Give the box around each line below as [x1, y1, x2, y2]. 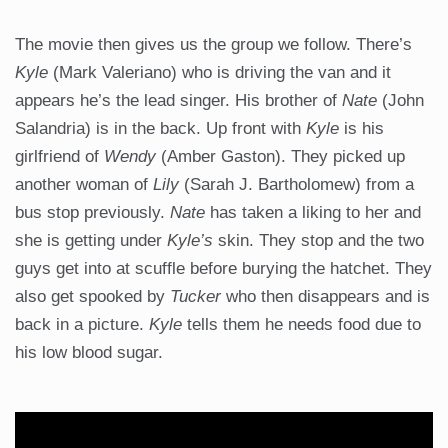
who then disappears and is [226, 287, 430, 307]
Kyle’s [167, 231, 213, 251]
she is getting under [15, 231, 167, 251]
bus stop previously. [15, 203, 170, 223]
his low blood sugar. [15, 343, 163, 363]
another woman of [15, 175, 153, 195]
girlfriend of [15, 147, 104, 167]
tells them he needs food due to [182, 315, 421, 335]
